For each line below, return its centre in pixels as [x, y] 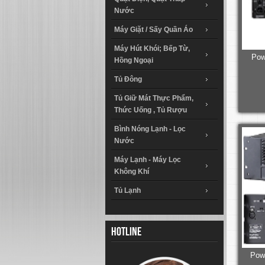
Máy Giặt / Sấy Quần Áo [153, 29]
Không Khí [132, 171]
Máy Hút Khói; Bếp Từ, [152, 48]
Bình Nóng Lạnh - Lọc [150, 129]
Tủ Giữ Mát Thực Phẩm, [154, 98]
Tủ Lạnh [127, 190]
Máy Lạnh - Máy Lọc [148, 159]
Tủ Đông [128, 79]
